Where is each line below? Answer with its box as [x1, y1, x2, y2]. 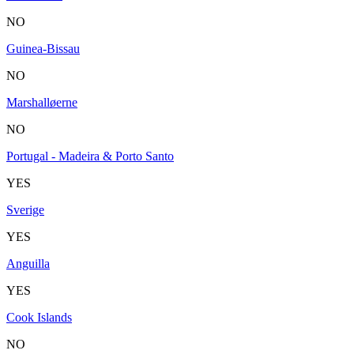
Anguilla [6, 256, 50, 270]
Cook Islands [6, 310, 72, 324]
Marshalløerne [6, 95, 77, 109]
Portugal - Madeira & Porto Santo [6, 149, 174, 163]
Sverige [6, 202, 44, 217]
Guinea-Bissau [6, 41, 80, 55]
